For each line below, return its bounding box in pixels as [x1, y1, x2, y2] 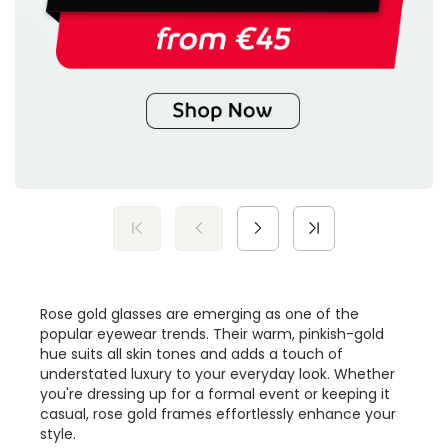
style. [40, 424, 76, 445]
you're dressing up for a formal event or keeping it [40, 384, 390, 405]
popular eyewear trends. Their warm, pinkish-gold [40, 324, 384, 345]
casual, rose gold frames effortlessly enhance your [40, 404, 396, 425]
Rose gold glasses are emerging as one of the [40, 304, 359, 325]
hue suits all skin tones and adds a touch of [40, 344, 343, 365]
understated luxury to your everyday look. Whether [40, 364, 395, 385]
